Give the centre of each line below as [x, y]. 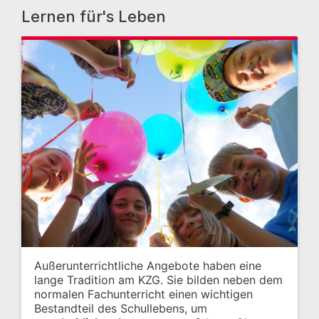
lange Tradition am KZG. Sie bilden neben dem [158, 280]
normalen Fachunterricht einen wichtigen [143, 294]
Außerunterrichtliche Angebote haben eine [148, 266]
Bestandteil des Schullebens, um [121, 309]
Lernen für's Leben [94, 16]
